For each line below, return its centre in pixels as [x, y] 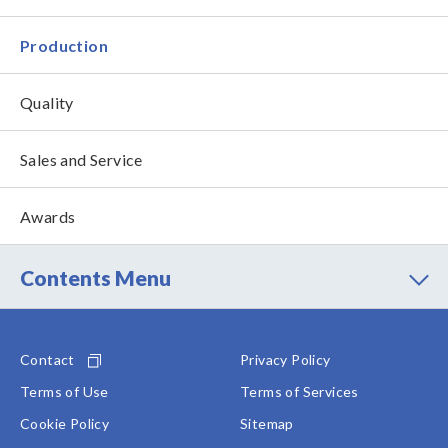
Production [64, 45]
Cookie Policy [65, 423]
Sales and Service [81, 159]
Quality [47, 102]
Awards [48, 216]
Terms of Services [299, 391]
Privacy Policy [285, 359]
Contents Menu [95, 277]
